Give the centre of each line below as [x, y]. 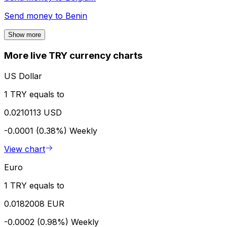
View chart [25, 149]
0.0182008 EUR [34, 203]
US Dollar [23, 76]
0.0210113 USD [33, 112]
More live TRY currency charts [73, 56]
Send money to [35, 16]
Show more [25, 35]
